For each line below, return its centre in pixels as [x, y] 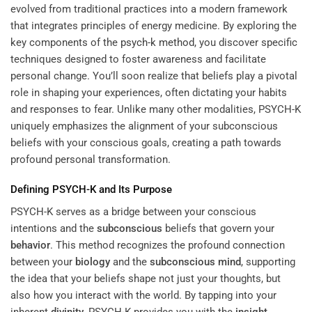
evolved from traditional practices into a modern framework [149, 9]
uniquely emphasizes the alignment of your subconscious [144, 126]
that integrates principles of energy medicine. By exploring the [154, 25]
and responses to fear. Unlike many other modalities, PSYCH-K [156, 109]
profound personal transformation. [91, 159]
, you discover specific [246, 42]
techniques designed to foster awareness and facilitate [138, 59]
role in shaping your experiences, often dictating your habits [149, 92]
